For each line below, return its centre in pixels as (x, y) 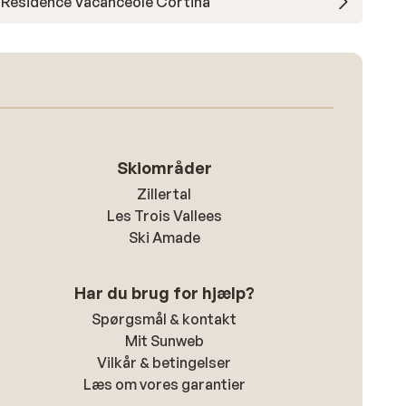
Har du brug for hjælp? (164, 293)
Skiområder (164, 168)
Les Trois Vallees (164, 216)
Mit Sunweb (164, 341)
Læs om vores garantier (164, 384)
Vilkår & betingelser (164, 362)
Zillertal (164, 194)
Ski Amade (164, 237)
